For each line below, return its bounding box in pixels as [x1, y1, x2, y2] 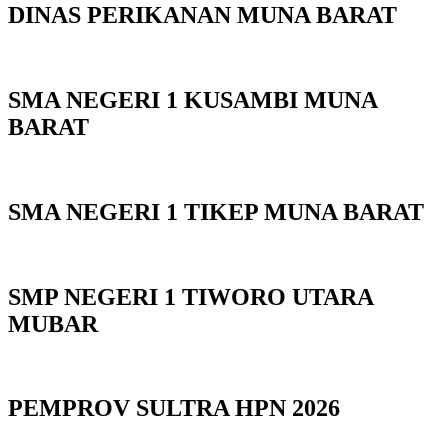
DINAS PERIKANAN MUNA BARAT [8, 2, 397, 29]
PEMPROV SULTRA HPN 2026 [8, 395, 340, 422]
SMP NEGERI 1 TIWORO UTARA [8, 283, 373, 310]
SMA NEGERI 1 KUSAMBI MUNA [8, 87, 377, 113]
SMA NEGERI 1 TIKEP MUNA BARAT [8, 198, 424, 225]
